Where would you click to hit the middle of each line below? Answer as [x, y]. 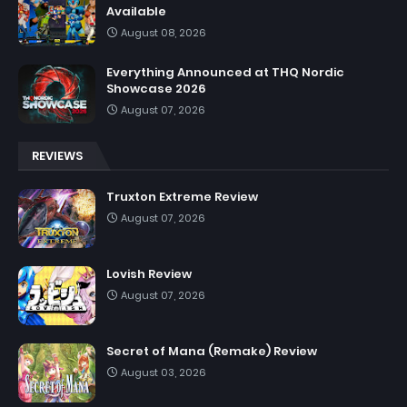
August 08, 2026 [164, 32]
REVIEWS [57, 155]
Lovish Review [149, 273]
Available [136, 11]
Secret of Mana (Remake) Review [212, 351]
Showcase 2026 [156, 88]
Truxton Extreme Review [182, 196]
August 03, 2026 [164, 372]
